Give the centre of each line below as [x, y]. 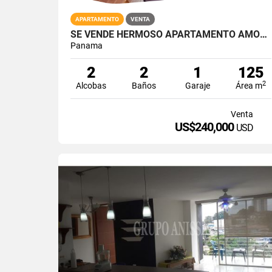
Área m [249, 85]
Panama [87, 45]
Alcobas [91, 85]
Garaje [197, 85]
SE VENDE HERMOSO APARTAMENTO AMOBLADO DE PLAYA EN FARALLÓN [263, 34]
